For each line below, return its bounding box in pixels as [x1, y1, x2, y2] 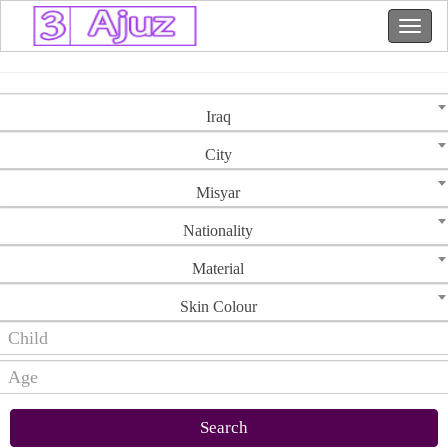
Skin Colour [179, 298, 257, 315]
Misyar [196, 184, 240, 201]
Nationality [183, 222, 253, 239]
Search [200, 418, 248, 437]
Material [192, 260, 244, 277]
